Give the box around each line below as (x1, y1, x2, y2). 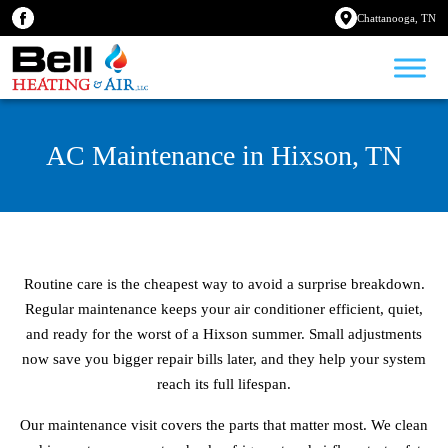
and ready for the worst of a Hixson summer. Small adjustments (26, 326, 422, 342)
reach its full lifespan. (157, 376, 291, 392)
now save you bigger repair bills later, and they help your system (22, 351, 426, 367)
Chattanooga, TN (357, 12, 436, 24)
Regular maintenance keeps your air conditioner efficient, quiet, (25, 301, 423, 317)
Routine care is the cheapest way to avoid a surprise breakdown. (23, 276, 425, 292)
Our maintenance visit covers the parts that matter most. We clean (20, 417, 428, 433)
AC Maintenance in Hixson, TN (46, 140, 402, 171)
